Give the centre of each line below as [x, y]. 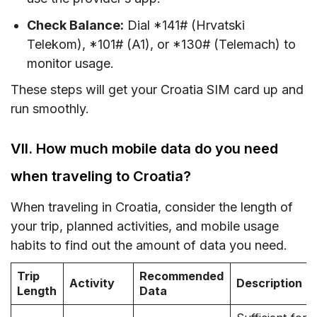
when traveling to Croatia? [101, 177]
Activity [92, 283]
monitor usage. [71, 63]
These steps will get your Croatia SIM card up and [157, 90]
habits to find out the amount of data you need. [149, 246]
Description [270, 283]
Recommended [182, 276]
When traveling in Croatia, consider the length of [152, 207]
